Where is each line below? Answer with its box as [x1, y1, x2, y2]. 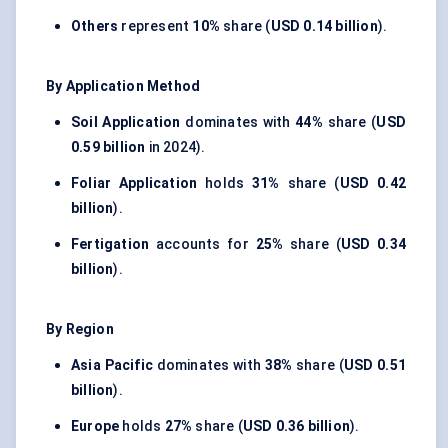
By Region [46, 321, 114, 338]
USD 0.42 [339, 175, 406, 192]
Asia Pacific [71, 357, 153, 374]
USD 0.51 [343, 357, 406, 374]
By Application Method [46, 78, 201, 95]
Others [71, 18, 119, 35]
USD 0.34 [340, 236, 406, 253]
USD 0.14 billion [270, 18, 378, 35]
